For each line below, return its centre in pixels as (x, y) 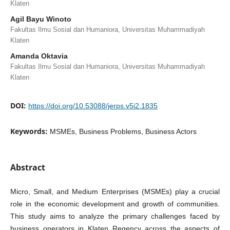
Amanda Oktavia (39, 56)
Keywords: (30, 131)
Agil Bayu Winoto (41, 19)
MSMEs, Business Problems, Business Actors (123, 131)
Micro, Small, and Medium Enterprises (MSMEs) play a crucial (115, 191)
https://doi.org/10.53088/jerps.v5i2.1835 (93, 106)
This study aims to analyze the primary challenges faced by (115, 216)
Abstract (27, 167)
